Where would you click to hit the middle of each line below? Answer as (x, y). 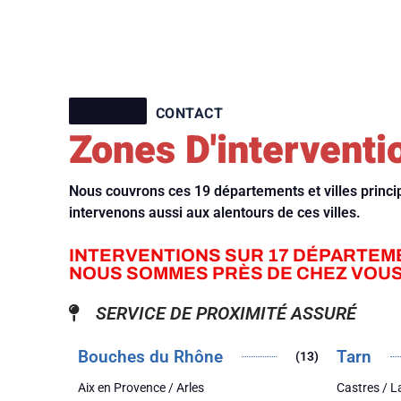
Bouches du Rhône (151, 356)
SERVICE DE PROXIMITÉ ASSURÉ (226, 313)
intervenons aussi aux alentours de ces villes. (215, 213)
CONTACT (189, 114)
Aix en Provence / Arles (141, 387)
